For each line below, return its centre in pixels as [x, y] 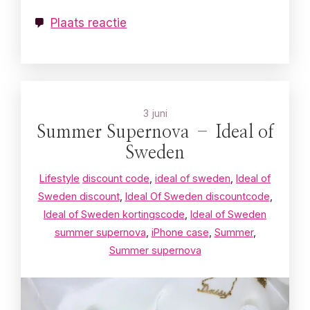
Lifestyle [60, 179]
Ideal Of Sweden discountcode [197, 197]
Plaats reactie [89, 22]
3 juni [155, 113]
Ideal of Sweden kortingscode [114, 215]
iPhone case [180, 232]
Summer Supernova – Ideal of [155, 133]
